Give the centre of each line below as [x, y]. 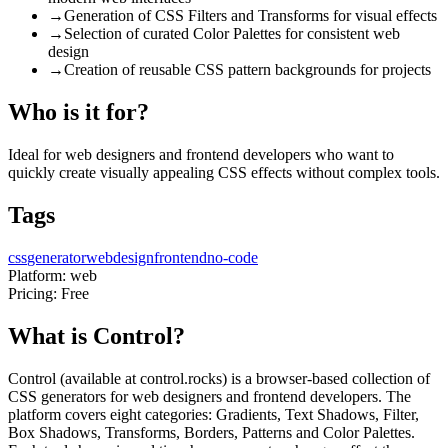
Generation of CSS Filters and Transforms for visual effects [250, 16]
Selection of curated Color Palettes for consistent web [232, 34]
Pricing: [34, 293]
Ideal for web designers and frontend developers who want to [201, 154]
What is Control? [96, 335]
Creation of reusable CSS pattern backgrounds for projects [247, 70]
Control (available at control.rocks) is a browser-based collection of [219, 378]
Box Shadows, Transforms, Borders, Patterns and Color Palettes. [211, 432]
